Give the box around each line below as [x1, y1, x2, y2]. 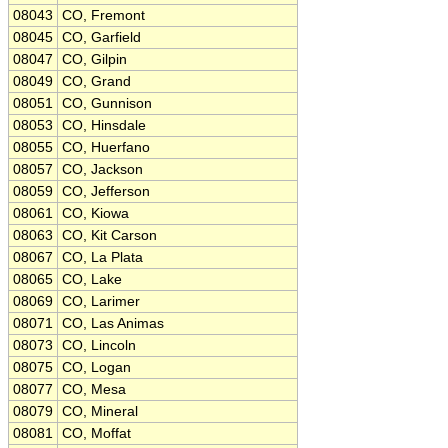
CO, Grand [62, 74, 131, 89]
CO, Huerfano [62, 140, 150, 155]
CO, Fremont [62, 8, 145, 23]
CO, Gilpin [62, 52, 127, 67]
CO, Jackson [62, 162, 143, 177]
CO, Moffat [62, 426, 131, 441]
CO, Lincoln [62, 338, 136, 353]
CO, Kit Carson [62, 228, 157, 243]
